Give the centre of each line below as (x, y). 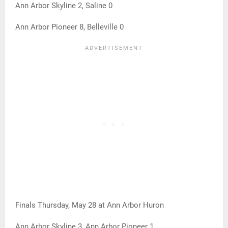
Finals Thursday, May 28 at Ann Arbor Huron (90, 205)
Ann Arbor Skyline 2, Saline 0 (64, 6)
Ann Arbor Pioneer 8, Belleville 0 (69, 27)
